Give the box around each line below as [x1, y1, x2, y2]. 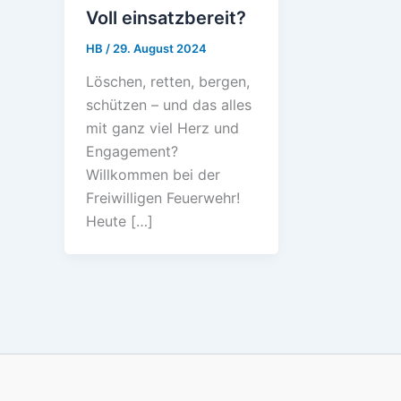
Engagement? [86, 142, 178, 161]
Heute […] [86, 212, 153, 231]
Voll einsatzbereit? [86, 6, 246, 29]
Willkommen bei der [86, 166, 220, 184]
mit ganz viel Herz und [86, 119, 239, 138]
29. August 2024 [113, 40, 207, 55]
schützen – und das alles [86, 96, 252, 115]
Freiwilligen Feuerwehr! [86, 189, 240, 208]
